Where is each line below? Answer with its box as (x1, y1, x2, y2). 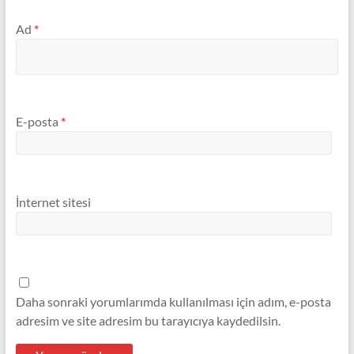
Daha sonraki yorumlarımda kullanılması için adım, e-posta (15, 293, 331, 309)
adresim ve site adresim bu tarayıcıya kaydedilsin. (15, 312, 281, 328)
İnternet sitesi (15, 194, 91, 209)
